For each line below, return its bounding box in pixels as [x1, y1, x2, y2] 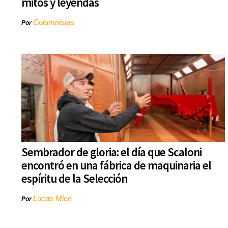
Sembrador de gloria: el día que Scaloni [21, 145, 202, 160]
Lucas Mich [33, 194, 72, 203]
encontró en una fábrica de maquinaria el [21, 158, 211, 173]
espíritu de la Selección [21, 171, 127, 186]
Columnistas [33, 18, 75, 27]
